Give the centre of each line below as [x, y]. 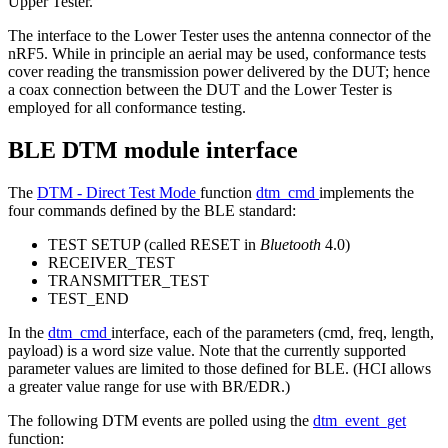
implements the [366, 192]
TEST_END [88, 298]
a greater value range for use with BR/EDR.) [149, 386]
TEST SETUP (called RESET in [154, 244]
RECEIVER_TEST [111, 262]
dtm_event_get [359, 420]
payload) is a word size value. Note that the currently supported [207, 350]
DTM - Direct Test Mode [118, 192]
